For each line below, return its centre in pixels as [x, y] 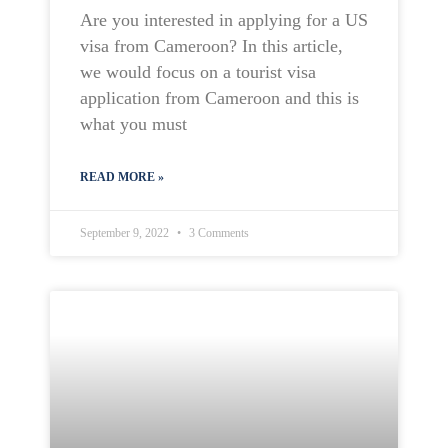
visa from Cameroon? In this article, [211, 46]
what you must [133, 124]
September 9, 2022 [126, 233]
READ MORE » [122, 177]
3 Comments [217, 233]
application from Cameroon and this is [219, 98]
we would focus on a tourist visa [198, 72]
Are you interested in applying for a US [224, 20]
